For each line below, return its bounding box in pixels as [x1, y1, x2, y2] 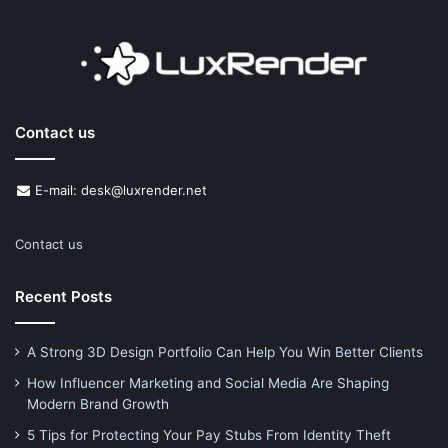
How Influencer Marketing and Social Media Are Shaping [27, 374, 389, 391]
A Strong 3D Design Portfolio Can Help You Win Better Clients [27, 343, 423, 360]
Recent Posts [15, 286, 112, 306]
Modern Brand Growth [27, 395, 169, 412]
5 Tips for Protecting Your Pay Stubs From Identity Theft [27, 426, 391, 443]
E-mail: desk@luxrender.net [31, 181, 207, 198]
